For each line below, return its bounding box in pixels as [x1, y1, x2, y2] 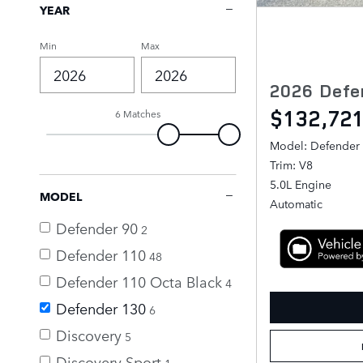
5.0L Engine [270, 175, 331, 192]
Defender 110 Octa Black [56, 270, 222, 292]
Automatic [270, 194, 322, 211]
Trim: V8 [270, 156, 313, 173]
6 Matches [115, 105, 160, 121]
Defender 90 [56, 216, 138, 238]
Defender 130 [56, 297, 146, 318]
